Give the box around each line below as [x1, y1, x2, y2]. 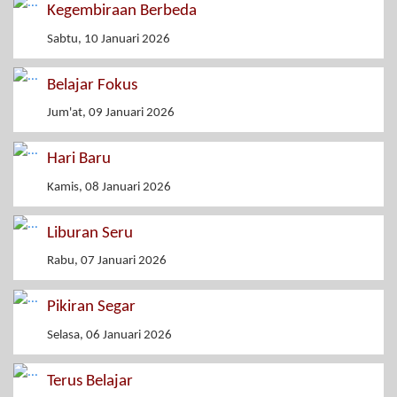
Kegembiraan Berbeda [47, 3, 197, 20]
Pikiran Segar [47, 299, 136, 316]
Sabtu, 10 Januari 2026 [47, 32, 170, 46]
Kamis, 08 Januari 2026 [47, 180, 171, 194]
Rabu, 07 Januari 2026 [47, 254, 167, 269]
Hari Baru [47, 151, 111, 168]
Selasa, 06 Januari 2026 [47, 328, 172, 342]
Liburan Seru [47, 224, 133, 242]
